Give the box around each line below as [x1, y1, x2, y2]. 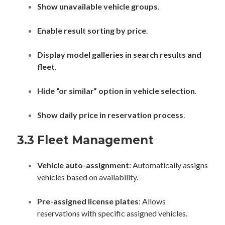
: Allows [139, 196, 166, 206]
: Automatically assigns [129, 160, 208, 170]
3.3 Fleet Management [17, 133, 154, 147]
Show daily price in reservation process [37, 110, 183, 120]
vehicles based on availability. [37, 172, 138, 182]
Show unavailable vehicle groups [37, 2, 158, 11]
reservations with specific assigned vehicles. [37, 208, 187, 218]
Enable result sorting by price [37, 26, 146, 35]
